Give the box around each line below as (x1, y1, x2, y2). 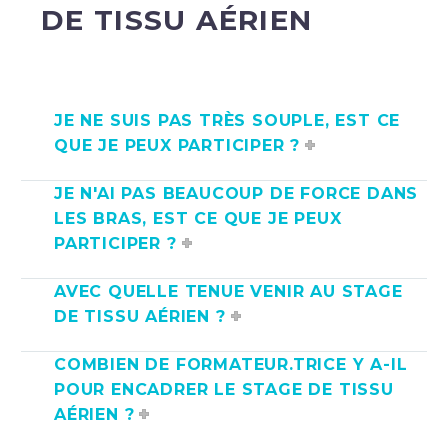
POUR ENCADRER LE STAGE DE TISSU (54, 379, 394, 399)
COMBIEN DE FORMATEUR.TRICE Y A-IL (54, 354, 408, 374)
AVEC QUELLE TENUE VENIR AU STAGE (54, 281, 403, 301)
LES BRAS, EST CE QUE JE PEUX (54, 208, 342, 228)
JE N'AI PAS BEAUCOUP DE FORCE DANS (54, 183, 419, 203)
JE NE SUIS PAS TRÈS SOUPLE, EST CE (54, 110, 401, 130)
